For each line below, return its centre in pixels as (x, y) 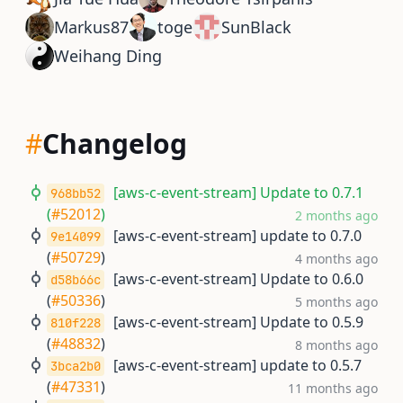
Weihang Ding (108, 56)
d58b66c (76, 280)
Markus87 (91, 27)
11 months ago (333, 388)
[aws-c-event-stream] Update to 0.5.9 (238, 322)
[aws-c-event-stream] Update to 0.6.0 (238, 279)
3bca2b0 (76, 366)
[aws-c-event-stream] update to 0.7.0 (237, 236)
